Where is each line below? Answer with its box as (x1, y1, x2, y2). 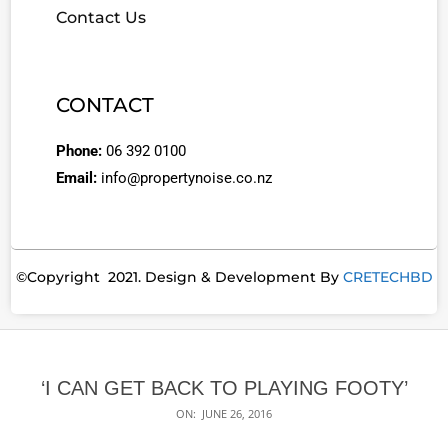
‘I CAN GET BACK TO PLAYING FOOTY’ (40, 376, 408, 399)
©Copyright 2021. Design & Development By (15, 267, 343, 286)
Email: (56, 168, 101, 187)
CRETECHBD (342, 267, 433, 286)
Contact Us (56, 7, 146, 27)
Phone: (56, 141, 106, 160)
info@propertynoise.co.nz (101, 168, 272, 187)
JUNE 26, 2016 (202, 405, 272, 421)
